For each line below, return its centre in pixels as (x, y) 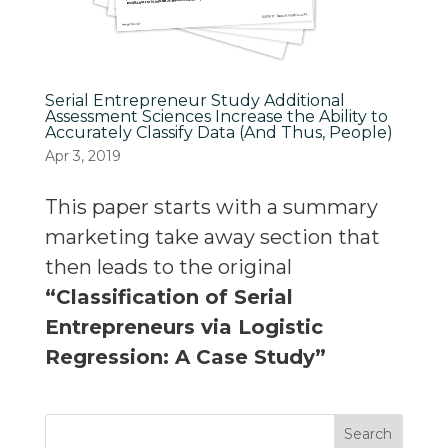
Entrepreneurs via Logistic (183, 327)
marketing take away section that (212, 237)
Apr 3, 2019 (82, 156)
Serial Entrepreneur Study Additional (194, 101)
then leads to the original (168, 267)
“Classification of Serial (168, 297)
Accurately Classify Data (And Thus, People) (218, 133)
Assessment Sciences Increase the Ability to (216, 117)
